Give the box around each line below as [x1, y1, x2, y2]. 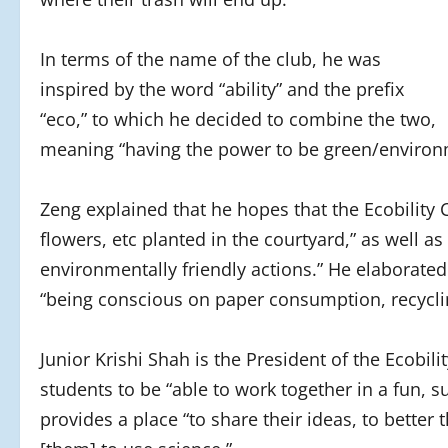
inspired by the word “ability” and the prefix [40, 77, 404, 102]
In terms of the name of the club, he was [40, 47, 381, 72]
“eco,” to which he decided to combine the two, [40, 107, 436, 132]
